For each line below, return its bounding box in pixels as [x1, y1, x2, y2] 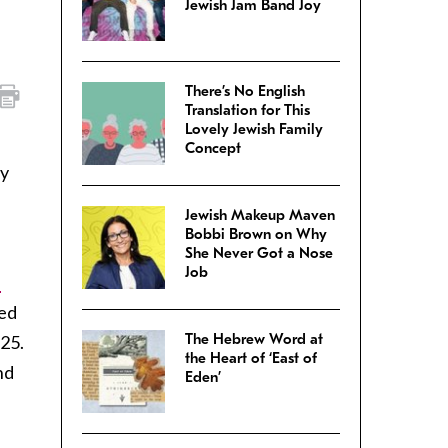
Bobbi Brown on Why [185, 225, 327, 244]
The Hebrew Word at [185, 330, 323, 349]
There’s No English [185, 82, 305, 101]
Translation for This [185, 101, 310, 120]
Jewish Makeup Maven [185, 206, 335, 225]
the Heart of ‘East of [185, 349, 317, 368]
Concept [185, 139, 241, 158]
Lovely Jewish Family [185, 120, 323, 139]
